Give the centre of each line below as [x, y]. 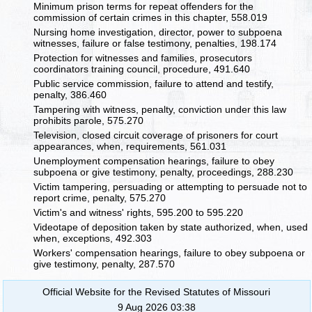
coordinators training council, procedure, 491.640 [142, 69]
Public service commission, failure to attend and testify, [154, 84]
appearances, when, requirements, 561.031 [130, 147]
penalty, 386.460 [70, 95]
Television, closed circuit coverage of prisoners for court [156, 135]
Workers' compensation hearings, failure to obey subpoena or [170, 253]
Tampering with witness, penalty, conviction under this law [160, 110]
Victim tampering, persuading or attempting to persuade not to [171, 187]
